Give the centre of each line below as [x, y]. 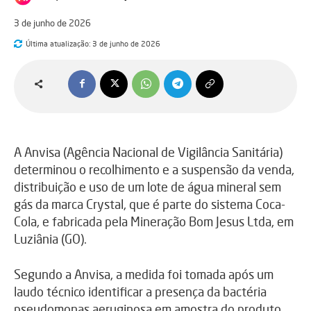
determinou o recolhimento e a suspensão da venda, [154, 169]
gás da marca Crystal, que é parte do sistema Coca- [150, 204]
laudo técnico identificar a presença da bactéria [140, 291]
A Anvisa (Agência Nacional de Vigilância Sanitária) [148, 152]
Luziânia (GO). [50, 238]
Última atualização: [58, 43]
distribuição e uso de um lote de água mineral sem [148, 186]
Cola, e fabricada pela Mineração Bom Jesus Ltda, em [154, 221]
